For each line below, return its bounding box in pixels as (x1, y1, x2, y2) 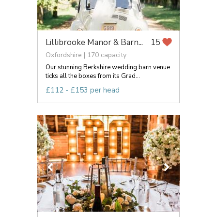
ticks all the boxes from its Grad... (46, 71, 140, 80)
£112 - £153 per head (46, 85, 120, 95)
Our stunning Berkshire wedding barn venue (46, 62, 170, 72)
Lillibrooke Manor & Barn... (46, 36, 143, 48)
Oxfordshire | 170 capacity (46, 50, 126, 60)
